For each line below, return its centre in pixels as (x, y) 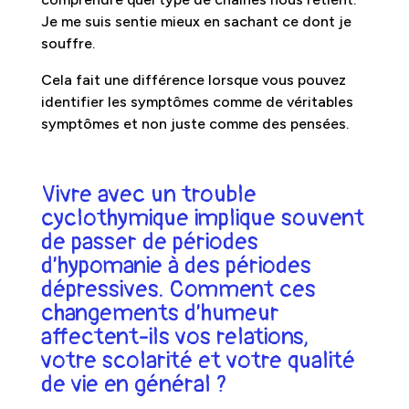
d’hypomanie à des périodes (176, 265)
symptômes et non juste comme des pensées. (194, 123)
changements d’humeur (160, 313)
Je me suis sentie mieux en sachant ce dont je (196, 21)
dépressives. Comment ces (178, 289)
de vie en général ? (134, 384)
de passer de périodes (149, 241)
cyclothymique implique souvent (202, 218)
